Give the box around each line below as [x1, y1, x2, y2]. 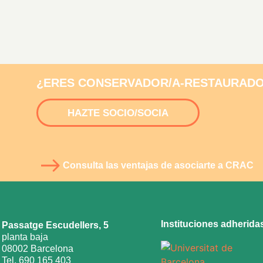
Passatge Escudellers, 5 [2, 220, 109, 231]
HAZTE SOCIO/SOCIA [67, 107, 168, 119]
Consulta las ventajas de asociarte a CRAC [62, 160, 254, 170]
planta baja [2, 232, 48, 242]
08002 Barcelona [2, 244, 73, 254]
